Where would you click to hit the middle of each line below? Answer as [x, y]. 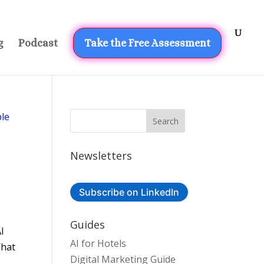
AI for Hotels [98, 243]
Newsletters [101, 156]
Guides [88, 225]
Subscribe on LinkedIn [129, 192]
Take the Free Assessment [147, 43]
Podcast [38, 43]
